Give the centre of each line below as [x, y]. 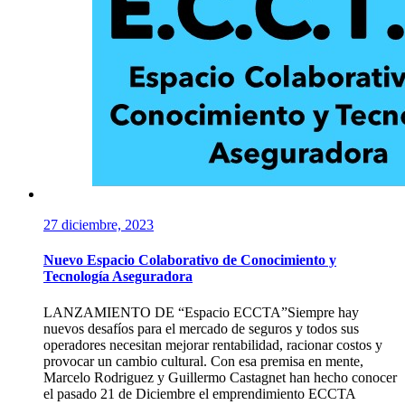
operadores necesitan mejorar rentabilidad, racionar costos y [213, 344]
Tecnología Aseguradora [118, 277]
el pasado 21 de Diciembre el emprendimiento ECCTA [199, 393]
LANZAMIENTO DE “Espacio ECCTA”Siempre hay [201, 312]
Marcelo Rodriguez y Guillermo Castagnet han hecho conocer [220, 377]
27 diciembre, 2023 [99, 225]
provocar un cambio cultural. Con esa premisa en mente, [203, 361]
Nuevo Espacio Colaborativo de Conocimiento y [190, 260]
